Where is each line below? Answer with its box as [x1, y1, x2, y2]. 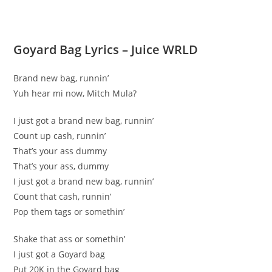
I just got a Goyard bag [13, 248, 106, 260]
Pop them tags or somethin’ [13, 206, 125, 217]
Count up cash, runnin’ [13, 130, 106, 141]
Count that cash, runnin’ [13, 191, 112, 202]
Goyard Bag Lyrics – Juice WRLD [13, 41, 199, 58]
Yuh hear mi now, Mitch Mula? [13, 87, 137, 99]
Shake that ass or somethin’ [13, 233, 126, 245]
